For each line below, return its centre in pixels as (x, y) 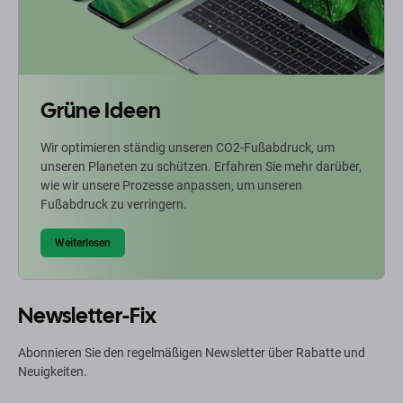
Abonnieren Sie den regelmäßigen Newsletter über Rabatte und (192, 353)
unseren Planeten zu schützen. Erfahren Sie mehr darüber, (201, 167)
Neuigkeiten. (53, 372)
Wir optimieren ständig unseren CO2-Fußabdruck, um (188, 148)
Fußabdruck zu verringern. (114, 205)
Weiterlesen (83, 243)
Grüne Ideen (101, 111)
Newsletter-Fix (87, 316)
